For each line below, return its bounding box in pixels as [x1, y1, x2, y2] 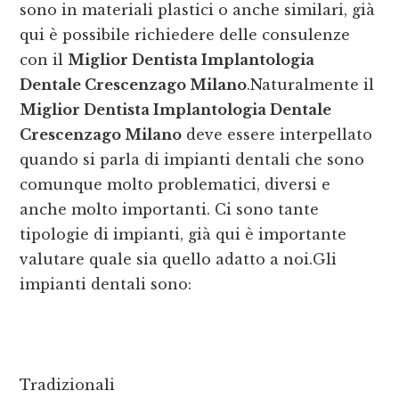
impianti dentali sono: [20, 275, 192, 294]
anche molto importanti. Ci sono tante [20, 200, 320, 219]
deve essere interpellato [182, 126, 373, 144]
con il [20, 51, 69, 69]
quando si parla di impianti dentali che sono [20, 151, 365, 169]
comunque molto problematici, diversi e [20, 175, 331, 194]
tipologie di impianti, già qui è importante [20, 225, 347, 244]
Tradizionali [20, 376, 116, 395]
